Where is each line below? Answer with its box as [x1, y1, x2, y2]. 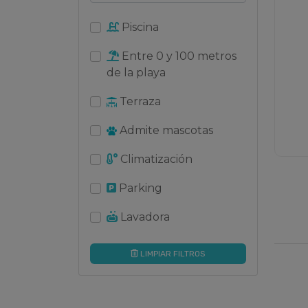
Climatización [118, 153, 192, 166]
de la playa [107, 66, 166, 79]
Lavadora [118, 210, 170, 223]
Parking [116, 181, 162, 195]
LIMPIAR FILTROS [138, 249, 206, 258]
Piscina [119, 21, 159, 34]
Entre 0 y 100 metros [119, 49, 236, 63]
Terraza [117, 95, 161, 108]
